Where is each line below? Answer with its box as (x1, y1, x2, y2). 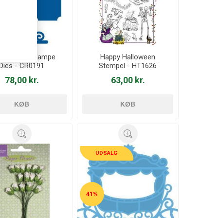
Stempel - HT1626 (99, 61, 157, 71)
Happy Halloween (100, 53, 156, 62)
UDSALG (95, 150, 118, 156)
